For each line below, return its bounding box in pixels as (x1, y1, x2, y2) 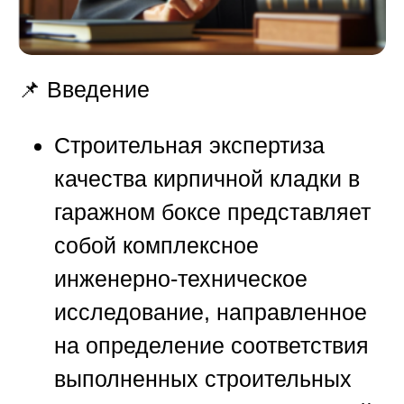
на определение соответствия (54, 333, 369, 359)
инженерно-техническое (54, 266, 308, 292)
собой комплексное (54, 233, 259, 259)
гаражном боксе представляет (54, 199, 371, 225)
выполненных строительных (54, 366, 352, 392)
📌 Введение (18, 77, 150, 103)
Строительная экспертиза (54, 133, 325, 159)
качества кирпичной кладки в (54, 166, 360, 192)
